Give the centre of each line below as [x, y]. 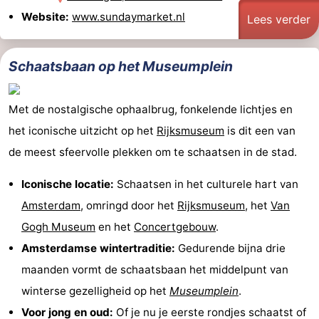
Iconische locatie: [68, 184]
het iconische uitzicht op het [83, 130]
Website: [45, 17]
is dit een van [260, 130]
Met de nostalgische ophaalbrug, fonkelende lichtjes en [151, 109]
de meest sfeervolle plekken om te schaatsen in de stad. [153, 152]
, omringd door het [129, 205]
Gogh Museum [58, 226]
